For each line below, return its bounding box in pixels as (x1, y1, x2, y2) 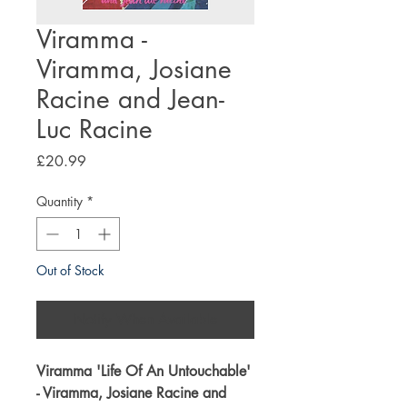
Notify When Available (74, 309, 217, 329)
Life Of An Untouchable (101, 361, 246, 381)
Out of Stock (36, 261, 104, 279)
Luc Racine (36, 112, 153, 145)
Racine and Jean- (36, 82, 224, 115)
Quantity (36, 192, 83, 210)
